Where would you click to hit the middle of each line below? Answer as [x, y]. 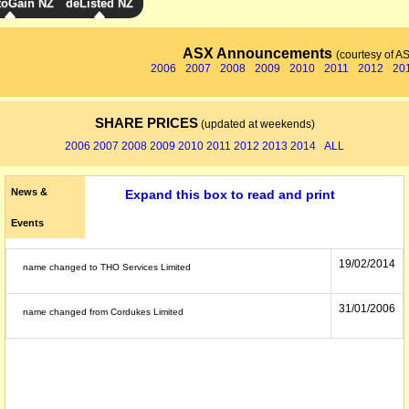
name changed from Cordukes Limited [103, 312]
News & [29, 192]
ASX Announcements [259, 53]
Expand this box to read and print [230, 194]
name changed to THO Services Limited [107, 267]
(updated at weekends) [256, 124]
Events [27, 223]
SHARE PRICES [146, 123]
